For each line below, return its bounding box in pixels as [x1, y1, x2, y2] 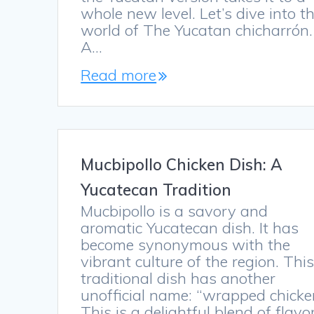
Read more [81, 65, 157, 86]
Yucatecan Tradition [81, 179, 232, 200]
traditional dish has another [81, 268, 276, 289]
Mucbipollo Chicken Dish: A [81, 154, 283, 175]
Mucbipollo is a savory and [81, 201, 268, 221]
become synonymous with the [81, 235, 291, 255]
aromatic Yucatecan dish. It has [81, 218, 299, 238]
